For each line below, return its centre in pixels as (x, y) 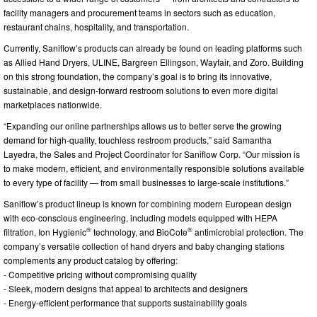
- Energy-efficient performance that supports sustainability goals (125, 302)
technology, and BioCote (139, 231)
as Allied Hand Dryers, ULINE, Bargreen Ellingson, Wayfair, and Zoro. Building (154, 62)
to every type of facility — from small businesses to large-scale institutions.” (146, 182)
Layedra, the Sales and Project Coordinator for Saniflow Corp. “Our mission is (152, 154)
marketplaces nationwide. (53, 104)
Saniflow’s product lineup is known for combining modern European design (148, 203)
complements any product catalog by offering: (91, 260)
